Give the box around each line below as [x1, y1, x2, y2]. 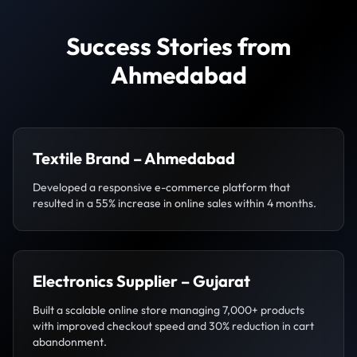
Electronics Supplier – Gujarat [33, 270, 250, 291]
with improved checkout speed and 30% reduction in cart [33, 318, 314, 333]
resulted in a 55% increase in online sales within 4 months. [33, 195, 316, 210]
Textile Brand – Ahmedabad [33, 147, 235, 168]
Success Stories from [66, 30, 291, 61]
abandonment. [33, 334, 107, 349]
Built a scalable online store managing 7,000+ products [33, 302, 304, 317]
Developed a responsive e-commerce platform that [33, 179, 290, 194]
